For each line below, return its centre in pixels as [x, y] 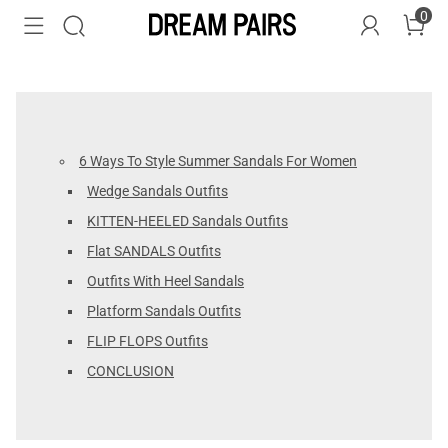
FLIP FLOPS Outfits [147, 341]
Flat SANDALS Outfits [154, 251]
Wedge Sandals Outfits [157, 191]
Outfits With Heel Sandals [165, 281]
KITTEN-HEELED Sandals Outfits [187, 221]
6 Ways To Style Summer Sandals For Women [218, 161]
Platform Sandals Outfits [164, 311]
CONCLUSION [130, 371]
